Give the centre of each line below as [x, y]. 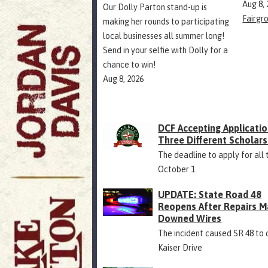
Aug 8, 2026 [123, 79]
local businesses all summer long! [164, 36]
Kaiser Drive [180, 248]
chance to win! [129, 65]
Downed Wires [190, 218]
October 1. [178, 169]
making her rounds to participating [166, 22]
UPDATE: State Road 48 [210, 194]
